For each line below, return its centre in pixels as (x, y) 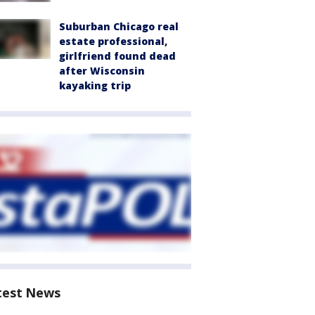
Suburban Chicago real (119, 27)
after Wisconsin (102, 71)
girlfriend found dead (117, 56)
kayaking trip (95, 86)
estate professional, (113, 41)
